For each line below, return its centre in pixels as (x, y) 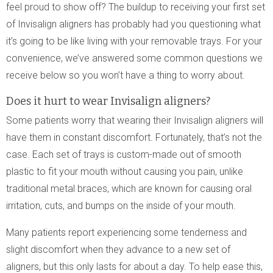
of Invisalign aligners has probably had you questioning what (133, 24)
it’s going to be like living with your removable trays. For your (134, 41)
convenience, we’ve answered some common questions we (134, 58)
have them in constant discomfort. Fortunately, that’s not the (134, 137)
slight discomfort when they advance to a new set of (118, 250)
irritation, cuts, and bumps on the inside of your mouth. (121, 206)
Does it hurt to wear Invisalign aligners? (108, 101)
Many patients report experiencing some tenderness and (126, 232)
